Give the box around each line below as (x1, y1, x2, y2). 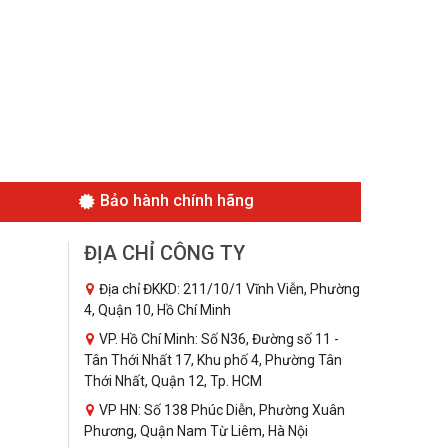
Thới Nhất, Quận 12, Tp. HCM (83, 373, 262, 390)
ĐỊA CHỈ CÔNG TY (83, 241, 245, 266)
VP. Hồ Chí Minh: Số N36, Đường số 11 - (95, 331, 339, 348)
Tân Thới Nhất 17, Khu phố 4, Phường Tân (83, 352, 342, 369)
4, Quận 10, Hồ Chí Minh (83, 302, 231, 319)
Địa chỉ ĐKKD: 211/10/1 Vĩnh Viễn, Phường (95, 281, 360, 298)
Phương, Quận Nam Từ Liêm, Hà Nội (83, 423, 308, 440)
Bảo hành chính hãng (96, 191, 255, 211)
